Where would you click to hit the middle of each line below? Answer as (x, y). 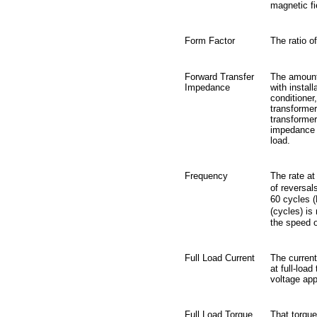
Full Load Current (220, 258)
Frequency (206, 176)
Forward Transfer (219, 77)
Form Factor (210, 41)
